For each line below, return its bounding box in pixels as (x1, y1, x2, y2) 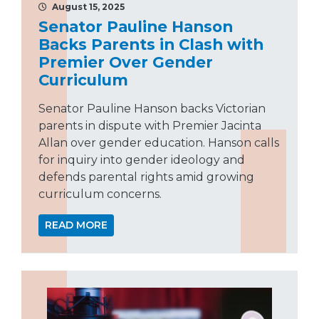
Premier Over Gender (38, 52, 213, 71)
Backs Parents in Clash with (38, 34, 263, 53)
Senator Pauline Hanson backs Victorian (38, 101, 266, 115)
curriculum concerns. (38, 187, 162, 201)
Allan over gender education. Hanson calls (38, 135, 279, 150)
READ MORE (45, 218, 108, 231)
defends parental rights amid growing (38, 169, 254, 184)
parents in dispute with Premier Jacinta (38, 118, 261, 132)
